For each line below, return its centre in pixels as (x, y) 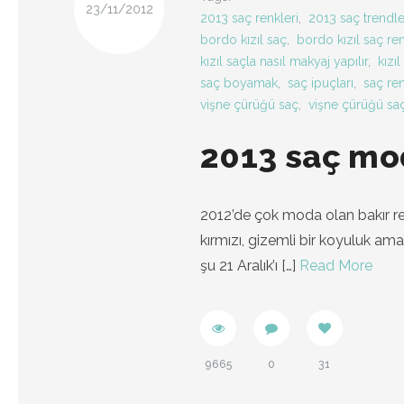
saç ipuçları (321, 83)
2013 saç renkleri (249, 18)
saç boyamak (239, 83)
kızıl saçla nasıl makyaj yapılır (284, 61)
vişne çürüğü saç (249, 105)
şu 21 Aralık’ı (239, 266)
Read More (336, 266)
